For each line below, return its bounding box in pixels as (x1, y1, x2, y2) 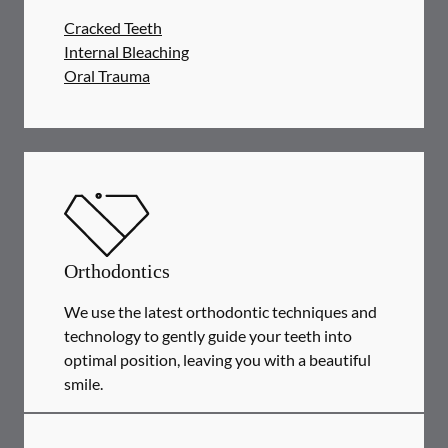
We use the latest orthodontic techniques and (64, 302, 377, 321)
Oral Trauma (64, 66, 150, 85)
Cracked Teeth (64, 18, 162, 37)
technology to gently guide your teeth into (64, 326, 352, 345)
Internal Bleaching (64, 42, 189, 61)
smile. (64, 374, 103, 393)
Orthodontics (64, 260, 170, 282)
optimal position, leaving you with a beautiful (64, 350, 371, 369)
